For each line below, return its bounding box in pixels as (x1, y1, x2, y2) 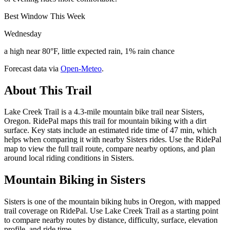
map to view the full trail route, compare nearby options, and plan (4, 144, 215, 154)
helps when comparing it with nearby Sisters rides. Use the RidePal (4, 135, 221, 144)
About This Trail (4, 83, 92, 97)
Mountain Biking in (4, 173, 110, 187)
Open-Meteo (61, 64, 102, 73)
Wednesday (4, 29, 42, 38)
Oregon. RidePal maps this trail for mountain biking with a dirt (4, 117, 206, 126)
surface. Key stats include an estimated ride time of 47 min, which (4, 126, 217, 135)
